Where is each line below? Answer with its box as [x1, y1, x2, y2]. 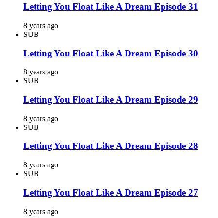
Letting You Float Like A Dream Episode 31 [23, 1, 198, 12]
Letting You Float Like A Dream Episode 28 [23, 141, 198, 151]
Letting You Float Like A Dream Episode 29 [23, 94, 198, 105]
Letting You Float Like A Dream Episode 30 [23, 48, 198, 58]
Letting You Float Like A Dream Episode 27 [23, 187, 198, 198]
